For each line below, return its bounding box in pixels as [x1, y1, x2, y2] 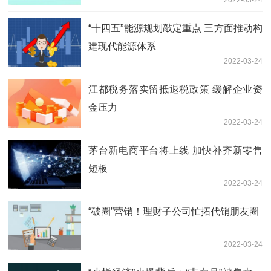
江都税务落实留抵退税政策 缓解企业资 [88, 83, 263, 94]
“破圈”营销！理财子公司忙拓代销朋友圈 [88, 206, 259, 217]
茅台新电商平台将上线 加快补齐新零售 [88, 145, 263, 155]
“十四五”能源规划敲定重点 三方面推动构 [88, 22, 263, 33]
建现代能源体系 [88, 41, 156, 51]
